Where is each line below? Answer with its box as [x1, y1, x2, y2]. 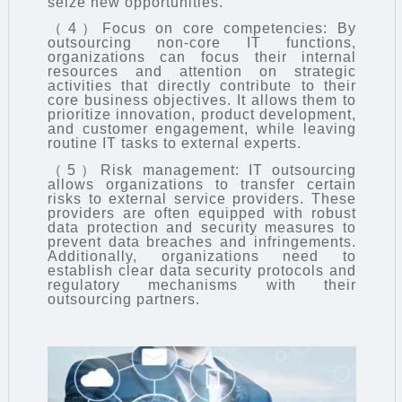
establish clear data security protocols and [47, 263, 357, 279]
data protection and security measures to [47, 220, 357, 236]
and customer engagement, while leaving [47, 121, 357, 137]
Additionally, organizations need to [47, 249, 357, 265]
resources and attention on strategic [47, 64, 357, 80]
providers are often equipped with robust [47, 205, 357, 222]
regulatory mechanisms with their [47, 277, 357, 293]
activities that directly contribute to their [47, 78, 357, 94]
